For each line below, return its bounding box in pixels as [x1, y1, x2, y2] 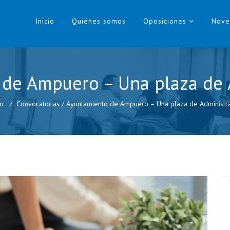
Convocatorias [16, 99, 60, 108]
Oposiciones [143, 16, 186, 26]
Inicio [35, 16, 54, 26]
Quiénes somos [72, 16, 126, 26]
